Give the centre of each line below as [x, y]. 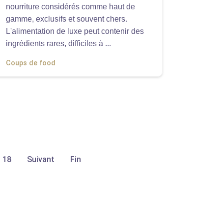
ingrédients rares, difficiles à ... [58, 43]
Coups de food [31, 63]
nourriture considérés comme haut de [70, 7]
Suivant [41, 159]
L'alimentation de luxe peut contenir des [75, 31]
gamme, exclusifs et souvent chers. [67, 19]
